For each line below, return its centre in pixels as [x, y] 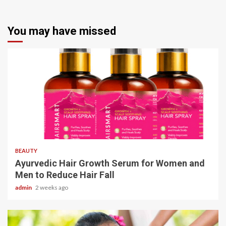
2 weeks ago [52, 187]
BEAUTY [26, 151]
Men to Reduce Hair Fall [65, 175]
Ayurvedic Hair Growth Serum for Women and [110, 163]
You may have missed [62, 31]
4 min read [37, 125]
